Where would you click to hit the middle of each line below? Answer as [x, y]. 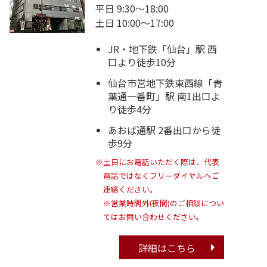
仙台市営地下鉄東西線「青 [165, 83]
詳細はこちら [167, 248]
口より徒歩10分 [142, 62]
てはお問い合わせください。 [153, 217]
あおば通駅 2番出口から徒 [164, 130]
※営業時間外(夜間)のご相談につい [163, 203]
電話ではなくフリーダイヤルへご [161, 176]
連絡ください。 [130, 190]
